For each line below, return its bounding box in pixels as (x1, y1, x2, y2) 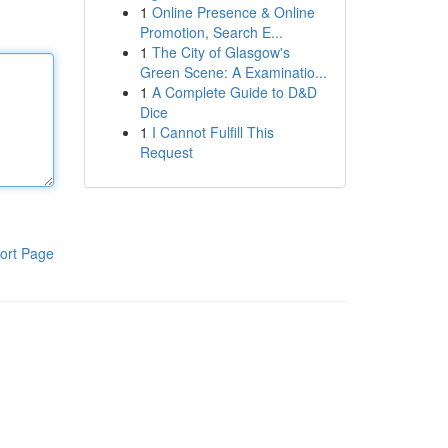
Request (139, 142, 193, 162)
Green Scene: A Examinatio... (139, 62, 327, 82)
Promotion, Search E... (139, 22, 283, 42)
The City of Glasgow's (151, 42, 290, 62)
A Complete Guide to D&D (151, 82, 317, 102)
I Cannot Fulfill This (151, 122, 274, 142)
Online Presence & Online (151, 2, 315, 22)
